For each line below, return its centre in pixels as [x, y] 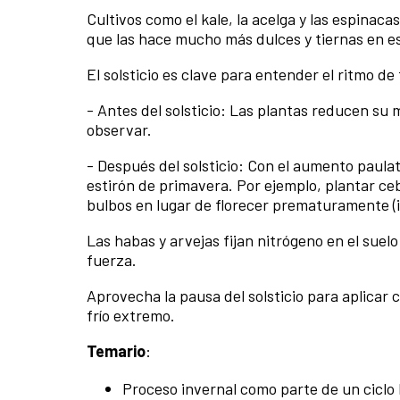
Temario [116, 350]
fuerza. [112, 259]
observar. [119, 129]
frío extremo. [131, 315]
